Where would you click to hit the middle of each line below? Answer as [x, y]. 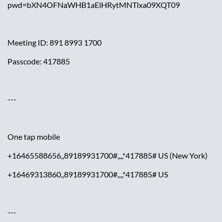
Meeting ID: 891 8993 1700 [55, 43]
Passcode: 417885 [39, 61]
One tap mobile [34, 137]
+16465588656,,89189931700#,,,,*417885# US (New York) [108, 156]
